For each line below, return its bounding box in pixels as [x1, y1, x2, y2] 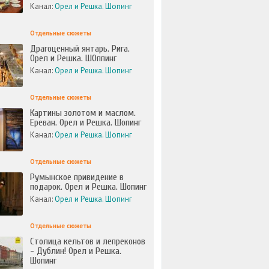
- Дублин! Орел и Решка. [30, 246, 121, 256]
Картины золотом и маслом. [30, 107, 136, 118]
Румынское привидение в [30, 172, 124, 183]
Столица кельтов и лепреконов [30, 236, 145, 247]
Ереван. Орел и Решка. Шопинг [30, 117, 141, 128]
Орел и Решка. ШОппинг [30, 53, 116, 64]
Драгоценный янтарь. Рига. [30, 43, 130, 54]
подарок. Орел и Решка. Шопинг [30, 181, 147, 192]
